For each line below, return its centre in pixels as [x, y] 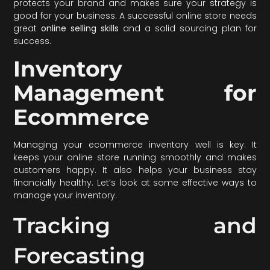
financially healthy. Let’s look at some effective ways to [135, 182]
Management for [135, 93]
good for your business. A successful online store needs [135, 16]
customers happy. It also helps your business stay [135, 170]
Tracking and [135, 226]
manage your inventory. [65, 195]
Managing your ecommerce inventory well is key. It [135, 144]
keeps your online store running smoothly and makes [135, 157]
